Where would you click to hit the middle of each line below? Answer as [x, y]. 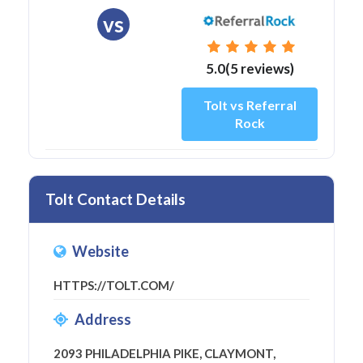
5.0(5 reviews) [250, 69]
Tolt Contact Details [115, 199]
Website [100, 252]
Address [103, 320]
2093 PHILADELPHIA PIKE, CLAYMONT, [164, 354]
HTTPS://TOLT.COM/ [114, 286]
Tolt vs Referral [250, 105]
